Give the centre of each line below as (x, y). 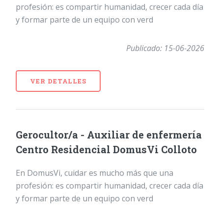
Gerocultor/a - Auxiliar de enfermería (109, 135)
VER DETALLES (58, 81)
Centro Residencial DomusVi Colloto (106, 150)
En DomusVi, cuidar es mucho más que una (95, 173)
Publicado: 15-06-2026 (165, 48)
